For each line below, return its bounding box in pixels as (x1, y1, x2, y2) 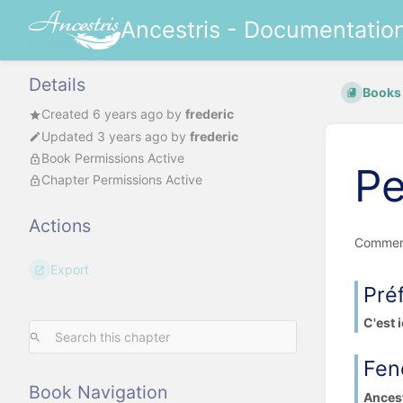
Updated (41, 128, 97, 144)
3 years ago (97, 128, 167, 144)
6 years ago (93, 106, 163, 122)
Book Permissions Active (41, 150, 184, 166)
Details (29, 74, 85, 96)
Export (50, 262, 90, 278)
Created (41, 106, 93, 122)
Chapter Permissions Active (41, 172, 202, 188)
